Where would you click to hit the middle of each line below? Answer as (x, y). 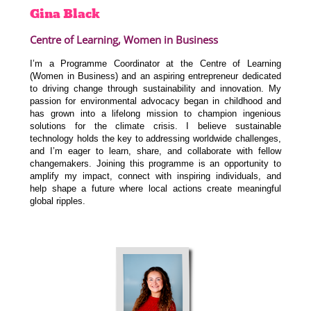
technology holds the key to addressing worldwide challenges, (155, 139)
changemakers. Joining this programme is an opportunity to (155, 164)
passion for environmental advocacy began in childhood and (155, 101)
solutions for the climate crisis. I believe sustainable (155, 126)
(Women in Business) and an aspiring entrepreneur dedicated (155, 76)
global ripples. (58, 201)
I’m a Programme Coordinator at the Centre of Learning (155, 64)
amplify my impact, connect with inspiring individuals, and (155, 176)
